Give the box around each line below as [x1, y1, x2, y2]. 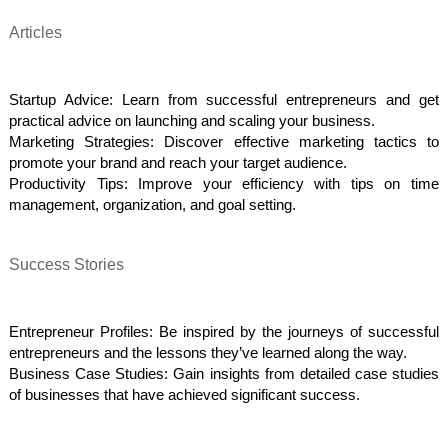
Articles [9, 23, 63, 41]
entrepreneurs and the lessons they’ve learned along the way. [9, 345, 408, 362]
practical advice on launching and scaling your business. [9, 113, 376, 130]
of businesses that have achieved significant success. [9, 387, 361, 404]
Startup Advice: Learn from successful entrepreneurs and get [9, 92, 439, 109]
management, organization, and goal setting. [9, 197, 297, 214]
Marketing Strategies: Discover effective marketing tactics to [9, 134, 439, 151]
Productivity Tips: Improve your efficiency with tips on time [9, 176, 439, 193]
